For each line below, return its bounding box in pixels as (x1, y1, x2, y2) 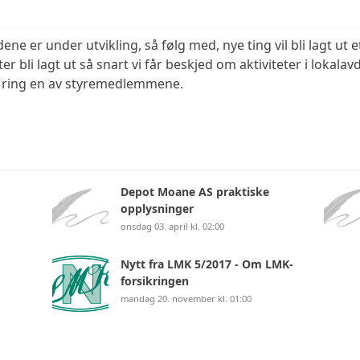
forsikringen (121, 273, 189, 288)
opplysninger (121, 201, 194, 216)
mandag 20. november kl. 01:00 (121, 292, 252, 305)
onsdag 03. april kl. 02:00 (121, 220, 224, 232)
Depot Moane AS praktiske (121, 184, 269, 199)
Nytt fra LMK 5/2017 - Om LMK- (121, 256, 293, 272)
